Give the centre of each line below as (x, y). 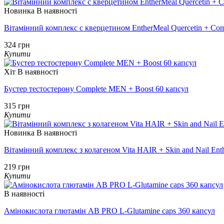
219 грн (17, 166)
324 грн (17, 44)
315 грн (17, 105)
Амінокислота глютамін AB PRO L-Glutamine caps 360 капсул (109, 210)
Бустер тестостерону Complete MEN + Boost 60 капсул (96, 88)
